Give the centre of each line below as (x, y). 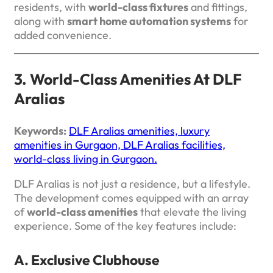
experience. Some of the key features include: (125, 225)
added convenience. (63, 35)
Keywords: (40, 130)
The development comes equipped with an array (131, 197)
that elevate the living (192, 211)
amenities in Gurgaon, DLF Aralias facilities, (120, 144)
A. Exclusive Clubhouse (87, 260)
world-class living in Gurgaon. (86, 158)
